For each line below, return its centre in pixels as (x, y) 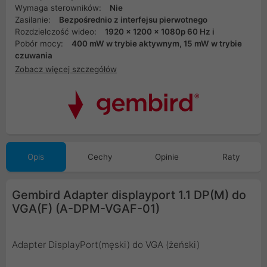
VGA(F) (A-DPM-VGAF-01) (86, 209)
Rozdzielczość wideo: (57, 32)
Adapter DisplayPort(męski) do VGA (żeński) (106, 245)
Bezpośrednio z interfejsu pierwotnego (133, 20)
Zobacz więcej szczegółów (66, 69)
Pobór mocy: (40, 44)
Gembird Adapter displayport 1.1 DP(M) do (129, 195)
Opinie (167, 157)
